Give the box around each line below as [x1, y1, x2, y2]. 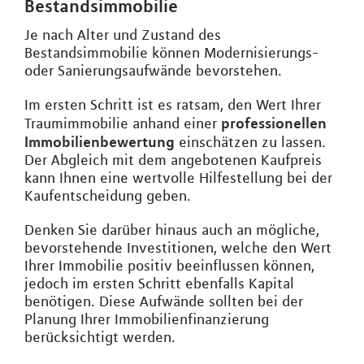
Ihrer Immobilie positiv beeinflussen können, [24, 256, 314, 275]
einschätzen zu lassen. [175, 132, 326, 151]
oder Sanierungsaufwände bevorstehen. [24, 61, 282, 80]
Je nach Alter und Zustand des [24, 25, 221, 44]
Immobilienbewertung [24, 132, 175, 150]
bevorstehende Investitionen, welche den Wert [24, 238, 331, 257]
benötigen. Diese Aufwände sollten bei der [24, 292, 303, 310]
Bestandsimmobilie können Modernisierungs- [24, 43, 318, 62]
